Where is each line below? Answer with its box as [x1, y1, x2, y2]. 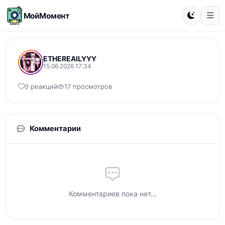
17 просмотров [64, 83, 112, 90]
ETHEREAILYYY [43, 54, 96, 63]
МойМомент [23, 11, 70, 21]
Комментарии [28, 124, 81, 133]
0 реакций [24, 83, 58, 90]
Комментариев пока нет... [68, 189, 157, 198]
